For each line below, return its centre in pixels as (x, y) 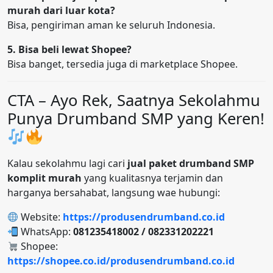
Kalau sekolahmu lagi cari (67, 164)
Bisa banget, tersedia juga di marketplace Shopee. (122, 64)
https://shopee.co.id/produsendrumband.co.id (121, 261)
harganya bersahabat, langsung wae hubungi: (114, 193)
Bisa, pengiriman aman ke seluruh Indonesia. (111, 25)
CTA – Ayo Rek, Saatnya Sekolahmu (134, 101)
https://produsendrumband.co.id (144, 217)
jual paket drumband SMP (191, 164)
